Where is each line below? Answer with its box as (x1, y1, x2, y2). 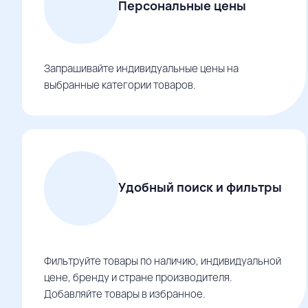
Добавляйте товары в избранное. (44, 287, 206, 301)
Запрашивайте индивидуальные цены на (44, 61, 239, 76)
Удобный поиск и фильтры (118, 179, 282, 195)
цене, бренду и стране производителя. (44, 270, 232, 285)
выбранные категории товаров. (44, 78, 196, 92)
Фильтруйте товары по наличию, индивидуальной (44, 254, 281, 268)
